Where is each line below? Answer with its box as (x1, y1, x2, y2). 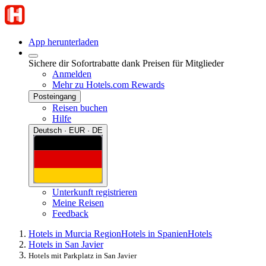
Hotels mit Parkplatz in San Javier (28, 251, 137, 260)
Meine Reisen (52, 197, 104, 208)
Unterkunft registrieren (52, 186, 137, 197)
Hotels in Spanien (121, 228, 188, 239)
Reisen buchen (52, 103, 107, 113)
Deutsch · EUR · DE (33, 126, 103, 135)
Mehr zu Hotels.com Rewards (52, 80, 164, 90)
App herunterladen (28, 37, 99, 47)
